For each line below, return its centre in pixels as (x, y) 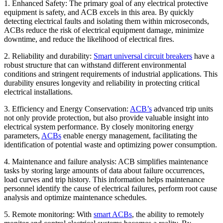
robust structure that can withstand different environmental (95, 65)
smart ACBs (113, 214)
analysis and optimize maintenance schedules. (75, 197)
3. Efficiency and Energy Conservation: (67, 109)
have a (203, 56)
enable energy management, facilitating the (129, 135)
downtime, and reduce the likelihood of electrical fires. (89, 39)
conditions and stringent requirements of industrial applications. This (111, 74)
